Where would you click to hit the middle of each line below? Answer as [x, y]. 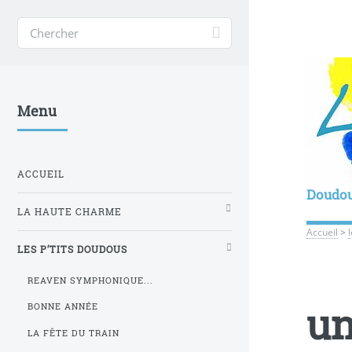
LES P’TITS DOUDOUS [72, 249]
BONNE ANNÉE [63, 307]
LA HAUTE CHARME [70, 211]
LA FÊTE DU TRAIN [74, 333]
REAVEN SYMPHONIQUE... [90, 280]
